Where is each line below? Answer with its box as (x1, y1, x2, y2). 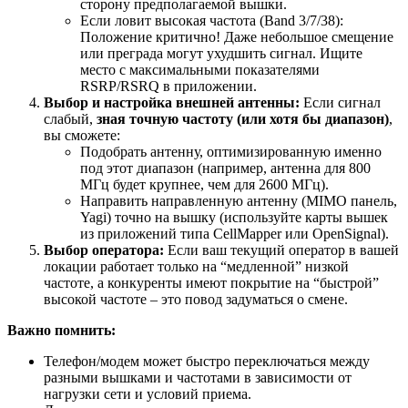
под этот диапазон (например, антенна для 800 (80, 159, 371, 176)
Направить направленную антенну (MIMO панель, (80, 192, 397, 209)
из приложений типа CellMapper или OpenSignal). (80, 225, 389, 241)
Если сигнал (300, 94, 381, 110)
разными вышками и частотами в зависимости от (44, 369, 352, 385)
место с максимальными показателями (80, 61, 320, 77)
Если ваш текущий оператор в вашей (164, 241, 399, 258)
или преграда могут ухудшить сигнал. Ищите (80, 45, 362, 61)
